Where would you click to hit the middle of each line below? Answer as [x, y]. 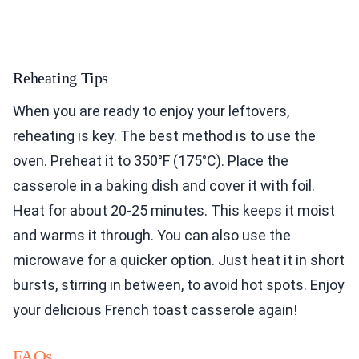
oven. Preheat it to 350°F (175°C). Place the [151, 161]
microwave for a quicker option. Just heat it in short [179, 260]
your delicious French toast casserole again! [155, 310]
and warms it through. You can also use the [152, 236]
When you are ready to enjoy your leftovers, [151, 111]
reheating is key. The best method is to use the [164, 136]
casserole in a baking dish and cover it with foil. [164, 186]
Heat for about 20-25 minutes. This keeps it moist [174, 211]
